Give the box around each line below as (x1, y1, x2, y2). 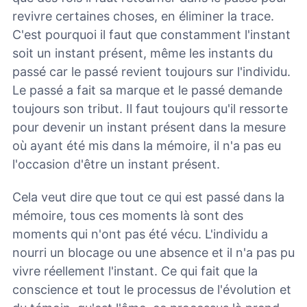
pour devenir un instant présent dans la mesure (12, 119, 286, 134)
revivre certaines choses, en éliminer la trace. (12, 8, 274, 23)
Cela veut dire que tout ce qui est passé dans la (12, 190, 284, 205)
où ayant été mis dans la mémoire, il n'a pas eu (12, 138, 281, 153)
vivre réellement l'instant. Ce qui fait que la (12, 264, 258, 279)
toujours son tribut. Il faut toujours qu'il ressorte (12, 101, 288, 116)
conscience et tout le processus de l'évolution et (12, 282, 291, 297)
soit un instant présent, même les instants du (12, 45, 273, 60)
